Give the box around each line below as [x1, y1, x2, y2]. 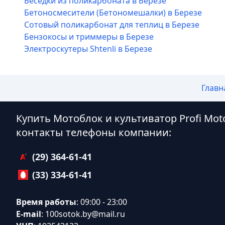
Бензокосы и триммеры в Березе [24, 31, 154, 42]
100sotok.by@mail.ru [45, 208, 125, 219]
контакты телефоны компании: [16, 126, 171, 139]
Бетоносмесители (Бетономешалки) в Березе [24, 7, 202, 18]
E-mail [16, 208, 41, 219]
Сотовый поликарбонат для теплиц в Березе [24, 19, 199, 30]
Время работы [16, 196, 76, 207]
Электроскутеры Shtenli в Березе [24, 43, 152, 54]
